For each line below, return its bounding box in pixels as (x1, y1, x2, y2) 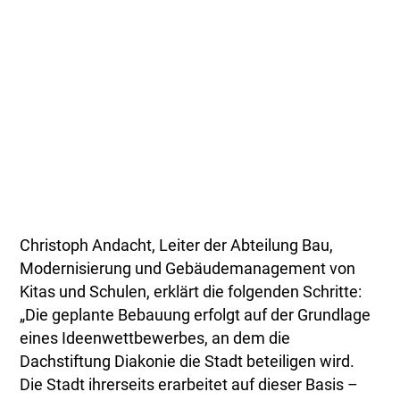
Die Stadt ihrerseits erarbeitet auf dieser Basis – (20, 375, 359, 394)
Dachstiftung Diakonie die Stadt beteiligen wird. (20, 352, 355, 371)
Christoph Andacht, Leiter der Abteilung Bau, (20, 236, 334, 254)
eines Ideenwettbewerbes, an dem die (20, 329, 291, 347)
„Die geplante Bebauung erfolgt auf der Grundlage (20, 305, 371, 324)
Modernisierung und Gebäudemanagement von (20, 259, 356, 278)
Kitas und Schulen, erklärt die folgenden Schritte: (20, 282, 362, 301)
